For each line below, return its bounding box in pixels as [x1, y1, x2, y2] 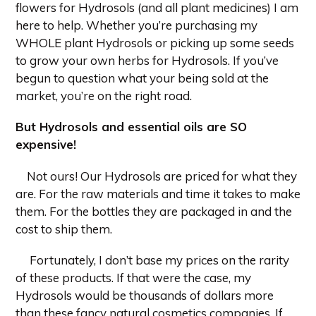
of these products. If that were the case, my [16, 270, 251, 286]
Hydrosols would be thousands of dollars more [16, 288, 274, 303]
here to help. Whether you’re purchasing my [16, 17, 257, 32]
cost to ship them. [16, 221, 112, 236]
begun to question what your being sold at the [16, 70, 269, 85]
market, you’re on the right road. [16, 87, 192, 103]
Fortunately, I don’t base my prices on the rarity [30, 253, 289, 268]
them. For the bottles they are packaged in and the [16, 203, 292, 219]
